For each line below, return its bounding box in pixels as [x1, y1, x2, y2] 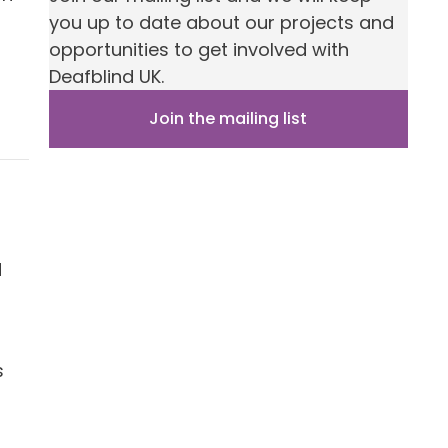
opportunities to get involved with [48, 37, 349, 63]
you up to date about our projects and [48, 10, 394, 36]
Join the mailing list [149, 107, 308, 131]
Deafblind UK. [48, 64, 164, 90]
